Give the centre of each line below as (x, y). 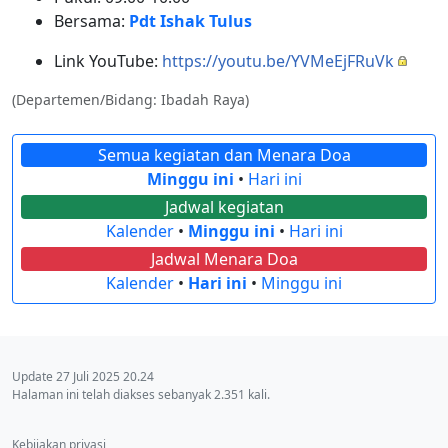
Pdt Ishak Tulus (190, 21)
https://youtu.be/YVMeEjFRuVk (277, 61)
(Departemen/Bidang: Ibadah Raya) (130, 100)
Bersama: (91, 21)
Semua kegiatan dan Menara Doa (224, 155)
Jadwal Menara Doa (224, 259)
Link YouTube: (107, 61)
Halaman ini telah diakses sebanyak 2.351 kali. (141, 395)
